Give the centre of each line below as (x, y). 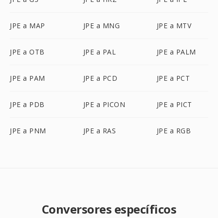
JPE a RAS (100, 131)
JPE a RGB (174, 131)
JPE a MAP (27, 26)
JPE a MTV (174, 26)
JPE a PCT (173, 78)
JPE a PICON (104, 104)
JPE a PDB (27, 104)
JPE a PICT (174, 104)
